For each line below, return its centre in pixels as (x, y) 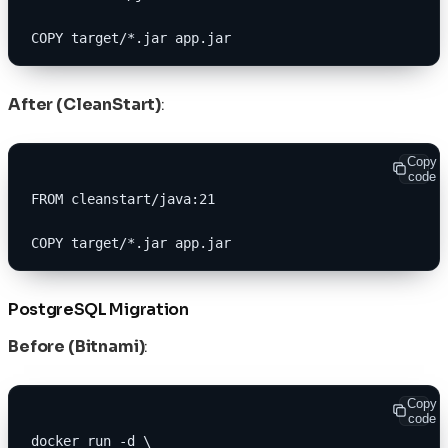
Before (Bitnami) (76, 346)
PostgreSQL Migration (98, 309)
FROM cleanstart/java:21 (123, 198)
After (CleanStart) (85, 104)
